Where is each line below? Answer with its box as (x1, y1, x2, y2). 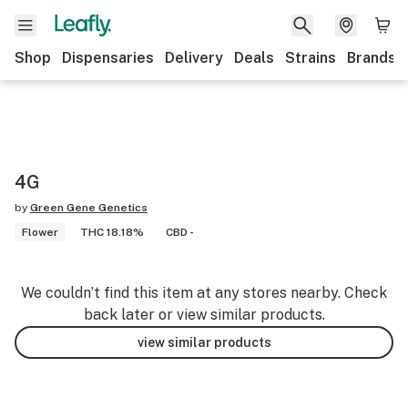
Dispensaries (62, 49, 154, 66)
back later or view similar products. (83, 306, 325, 323)
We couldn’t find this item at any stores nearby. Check (21, 284, 387, 301)
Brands (347, 49, 396, 66)
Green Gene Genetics (30, 201, 148, 214)
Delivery (165, 49, 223, 66)
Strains (285, 49, 336, 66)
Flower (22, 226, 58, 239)
